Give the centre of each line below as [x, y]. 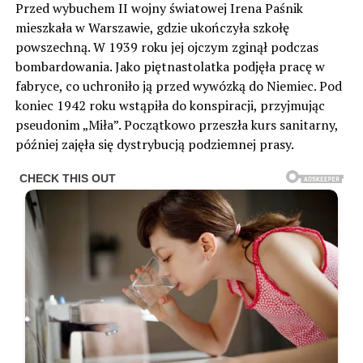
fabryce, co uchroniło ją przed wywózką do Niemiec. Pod [178, 86]
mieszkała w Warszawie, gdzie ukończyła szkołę [152, 28]
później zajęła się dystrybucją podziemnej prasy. [156, 144]
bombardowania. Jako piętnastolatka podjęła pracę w [170, 66]
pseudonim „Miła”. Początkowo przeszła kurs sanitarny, [176, 125]
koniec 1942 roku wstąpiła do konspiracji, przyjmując [170, 105]
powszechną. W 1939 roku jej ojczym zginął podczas [167, 47]
